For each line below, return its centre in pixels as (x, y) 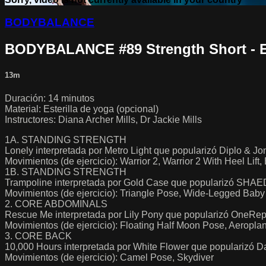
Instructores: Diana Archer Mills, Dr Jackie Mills (103, 119)
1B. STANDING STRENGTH (66, 172)
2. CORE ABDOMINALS (56, 204)
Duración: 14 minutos (50, 98)
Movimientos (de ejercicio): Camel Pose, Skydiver (109, 257)
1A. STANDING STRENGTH (66, 140)
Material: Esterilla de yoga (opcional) (82, 109)
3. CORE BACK (38, 236)
